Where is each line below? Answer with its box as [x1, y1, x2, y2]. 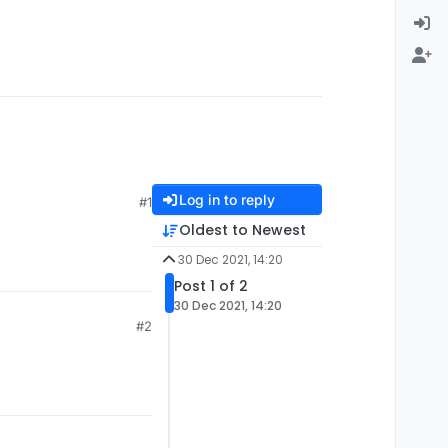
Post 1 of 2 [174, 276, 248, 297]
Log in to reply [178, 191, 275, 209]
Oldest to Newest [178, 220, 306, 241]
